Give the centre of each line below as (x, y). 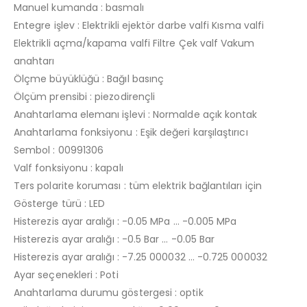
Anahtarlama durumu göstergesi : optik (109, 292)
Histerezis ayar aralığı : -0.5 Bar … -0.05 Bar (114, 239)
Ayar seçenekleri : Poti (66, 274)
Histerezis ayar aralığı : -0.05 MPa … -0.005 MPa (125, 221)
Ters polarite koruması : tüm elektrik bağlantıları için (138, 185)
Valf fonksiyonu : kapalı (69, 168)
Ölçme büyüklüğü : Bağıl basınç (89, 78)
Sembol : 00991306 (59, 150)
